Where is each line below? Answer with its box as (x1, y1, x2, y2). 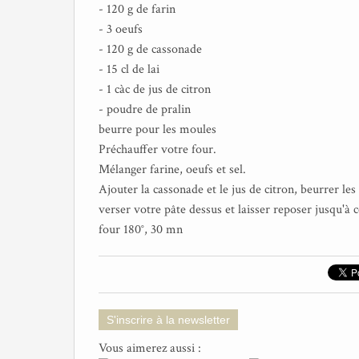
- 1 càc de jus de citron (99, 81, 211, 98)
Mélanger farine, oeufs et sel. (99, 161, 246, 178)
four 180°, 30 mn (99, 221, 183, 238)
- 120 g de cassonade (99, 41, 202, 58)
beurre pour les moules (99, 121, 216, 138)
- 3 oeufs (99, 21, 143, 38)
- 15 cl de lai (99, 61, 159, 78)
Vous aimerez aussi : (99, 340, 201, 357)
